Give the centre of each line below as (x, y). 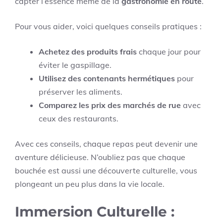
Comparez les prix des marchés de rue (110, 105)
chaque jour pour (169, 51)
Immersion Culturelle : (95, 211)
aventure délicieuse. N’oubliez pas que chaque (100, 157)
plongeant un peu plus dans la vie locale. (90, 184)
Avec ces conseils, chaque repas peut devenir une (106, 143)
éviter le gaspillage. (75, 65)
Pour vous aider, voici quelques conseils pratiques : (108, 26)
